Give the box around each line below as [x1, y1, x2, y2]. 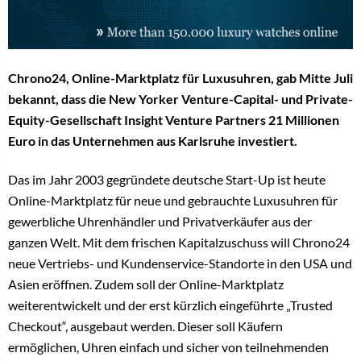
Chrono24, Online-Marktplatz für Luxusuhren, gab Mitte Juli [8, 70, 353, 86]
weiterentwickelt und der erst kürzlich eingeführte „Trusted [8, 297, 333, 313]
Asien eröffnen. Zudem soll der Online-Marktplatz [8, 276, 284, 293]
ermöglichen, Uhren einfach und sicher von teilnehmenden [8, 339, 329, 355]
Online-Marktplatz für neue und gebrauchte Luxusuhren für [8, 193, 338, 209]
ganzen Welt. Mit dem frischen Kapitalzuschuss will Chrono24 [8, 234, 350, 251]
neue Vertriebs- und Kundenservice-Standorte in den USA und [8, 255, 352, 272]
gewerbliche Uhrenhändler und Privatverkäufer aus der [8, 214, 312, 230]
